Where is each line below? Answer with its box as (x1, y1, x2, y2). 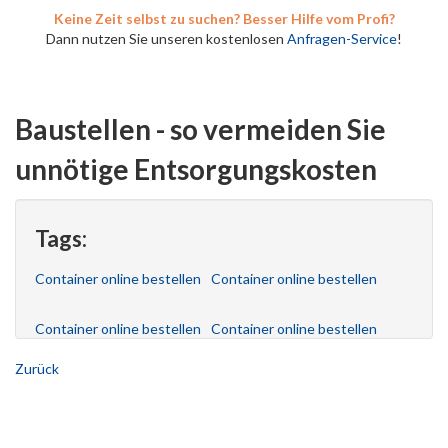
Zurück (15, 360, 59, 377)
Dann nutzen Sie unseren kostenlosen (46, 30, 287, 47)
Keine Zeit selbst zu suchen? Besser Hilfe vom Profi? (53, 10, 395, 27)
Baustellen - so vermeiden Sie (15, 112, 386, 146)
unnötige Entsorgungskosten (15, 152, 377, 186)
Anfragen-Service (287, 30, 397, 47)
